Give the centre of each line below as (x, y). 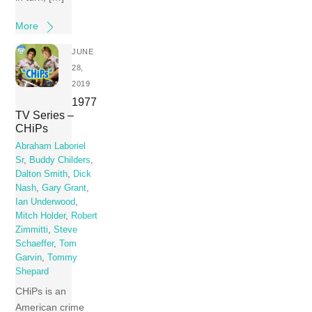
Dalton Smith (42, 174)
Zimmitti (32, 230)
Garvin (29, 258)
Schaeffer (35, 244)
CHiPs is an (41, 291)
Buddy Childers (60, 161)
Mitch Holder (41, 216)
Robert (85, 216)
